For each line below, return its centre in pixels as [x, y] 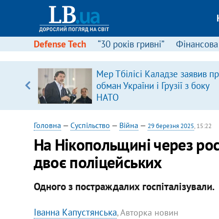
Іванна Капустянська [75, 212]
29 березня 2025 [171, 126]
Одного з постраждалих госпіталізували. [124, 186]
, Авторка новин [147, 212]
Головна [47, 125]
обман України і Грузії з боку [153, 86]
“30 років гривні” [131, 44]
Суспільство [90, 125]
